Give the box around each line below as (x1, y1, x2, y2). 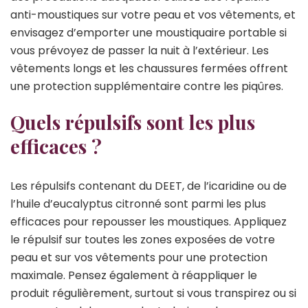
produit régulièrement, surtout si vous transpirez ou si (10, 285, 296, 301)
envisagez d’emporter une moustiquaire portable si (10, 24, 287, 41)
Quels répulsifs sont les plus (10, 109, 255, 135)
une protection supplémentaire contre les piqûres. (10, 78, 283, 94)
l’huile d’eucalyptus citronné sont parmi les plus (10, 195, 266, 212)
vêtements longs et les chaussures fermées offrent (10, 60, 288, 76)
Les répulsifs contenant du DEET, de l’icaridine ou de (10, 177, 287, 194)
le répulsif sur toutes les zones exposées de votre (10, 231, 275, 247)
